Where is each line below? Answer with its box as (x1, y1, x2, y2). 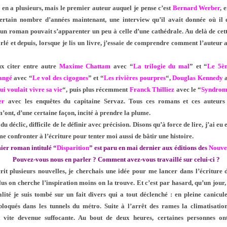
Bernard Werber (172, 4, 220, 12)
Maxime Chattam (59, 62, 111, 70)
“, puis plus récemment (62, 86, 130, 94)
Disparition (56, 144, 89, 152)
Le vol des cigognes (32, 74, 89, 82)
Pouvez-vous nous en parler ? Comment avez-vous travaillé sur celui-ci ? (13, 156, 220, 164)
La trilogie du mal (133, 62, 190, 70)
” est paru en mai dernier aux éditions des (89, 144, 209, 152)
